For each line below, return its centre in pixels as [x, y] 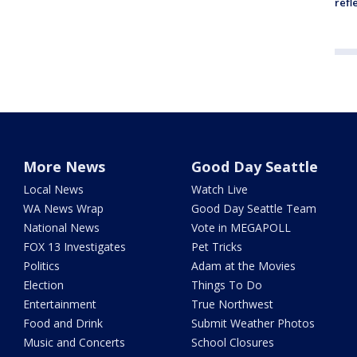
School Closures [232, 343]
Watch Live [219, 190]
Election [44, 285]
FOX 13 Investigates [75, 247]
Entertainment [60, 304]
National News [62, 228]
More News [65, 167]
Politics [42, 266]
